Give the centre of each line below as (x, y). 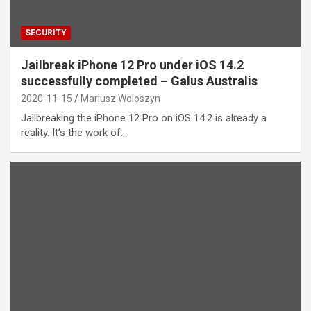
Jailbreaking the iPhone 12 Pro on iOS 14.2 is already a (144, 118)
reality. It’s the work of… (74, 133)
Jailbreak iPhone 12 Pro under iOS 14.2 (132, 65)
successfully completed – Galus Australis (139, 81)
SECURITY (46, 33)
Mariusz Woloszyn (120, 99)
